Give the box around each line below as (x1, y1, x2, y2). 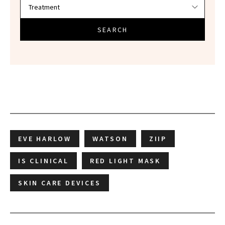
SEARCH (97, 25, 128, 34)
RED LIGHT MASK (89, 156, 161, 165)
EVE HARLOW (18, 134, 71, 143)
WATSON (92, 134, 128, 143)
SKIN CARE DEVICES (18, 178, 101, 187)
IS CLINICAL (18, 156, 69, 165)
